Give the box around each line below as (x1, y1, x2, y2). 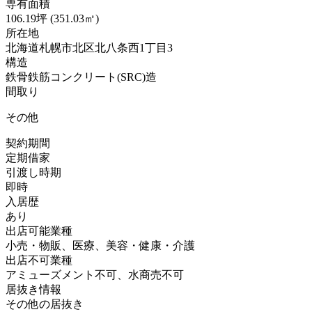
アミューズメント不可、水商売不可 (6, 269, 184, 281)
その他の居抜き (6, 298, 84, 311)
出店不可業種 (6, 254, 72, 267)
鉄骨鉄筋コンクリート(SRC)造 (6, 71, 157, 84)
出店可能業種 (6, 225, 72, 237)
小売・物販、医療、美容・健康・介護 (6, 240, 195, 252)
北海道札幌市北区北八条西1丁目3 (6, 42, 173, 54)
